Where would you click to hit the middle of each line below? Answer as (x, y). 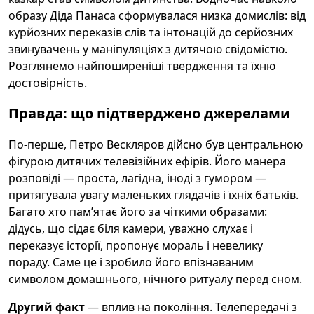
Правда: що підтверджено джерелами (149, 113)
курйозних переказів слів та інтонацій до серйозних (151, 32)
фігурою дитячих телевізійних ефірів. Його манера (147, 161)
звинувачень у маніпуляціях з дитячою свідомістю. (148, 49)
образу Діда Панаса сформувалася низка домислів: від (157, 15)
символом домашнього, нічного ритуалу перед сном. (155, 279)
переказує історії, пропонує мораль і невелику (136, 245)
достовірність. (48, 83)
